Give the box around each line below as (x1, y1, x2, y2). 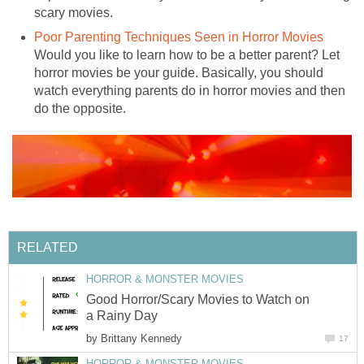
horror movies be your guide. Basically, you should (34, 65, 323, 80)
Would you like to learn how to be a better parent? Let (34, 47, 340, 62)
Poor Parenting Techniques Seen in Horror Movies (34, 29, 323, 44)
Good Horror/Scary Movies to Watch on (86, 292, 310, 306)
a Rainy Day (86, 308, 158, 323)
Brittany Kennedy (101, 331, 182, 344)
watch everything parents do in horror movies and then (34, 83, 345, 97)
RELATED (17, 240, 78, 255)
